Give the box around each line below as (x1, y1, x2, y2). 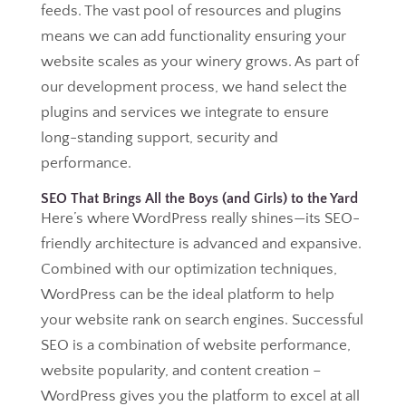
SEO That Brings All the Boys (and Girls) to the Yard (40, 190, 358, 207)
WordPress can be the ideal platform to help (40, 286, 334, 303)
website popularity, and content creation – (40, 362, 322, 379)
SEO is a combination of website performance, (40, 337, 351, 353)
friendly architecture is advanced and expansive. (40, 236, 362, 252)
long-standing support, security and (40, 130, 278, 146)
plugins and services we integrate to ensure (40, 104, 329, 121)
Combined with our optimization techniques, (40, 261, 337, 277)
